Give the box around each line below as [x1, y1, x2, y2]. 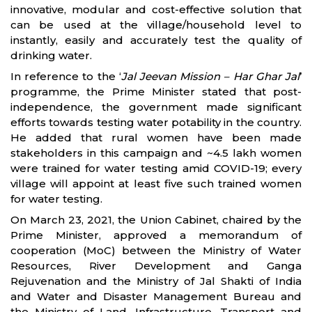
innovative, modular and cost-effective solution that [10, 3, 302, 16]
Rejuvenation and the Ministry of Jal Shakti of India [10, 274, 302, 288]
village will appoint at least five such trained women [10, 177, 302, 190]
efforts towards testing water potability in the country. [10, 116, 302, 129]
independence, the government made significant [10, 100, 302, 114]
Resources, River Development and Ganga [10, 259, 302, 272]
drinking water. [10, 49, 92, 62]
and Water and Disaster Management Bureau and [10, 290, 302, 303]
